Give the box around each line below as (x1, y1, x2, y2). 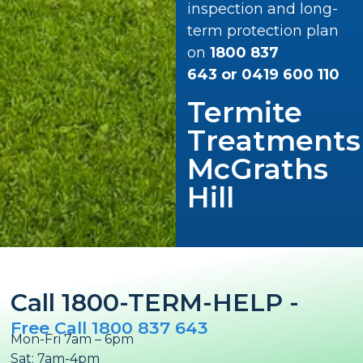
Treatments (186, 122, 361, 158)
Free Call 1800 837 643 (11, 318, 209, 339)
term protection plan (186, 22, 339, 41)
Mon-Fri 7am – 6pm (11, 331, 135, 348)
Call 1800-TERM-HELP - (11, 288, 300, 318)
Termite (186, 94, 302, 130)
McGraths (186, 151, 328, 186)
